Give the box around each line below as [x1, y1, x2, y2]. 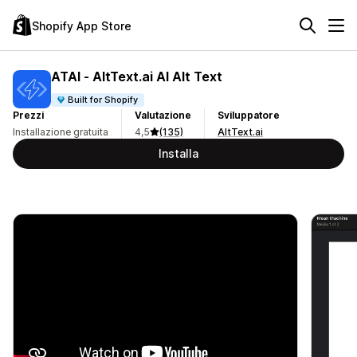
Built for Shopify [68, 93, 139, 105]
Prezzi [13, 109, 44, 121]
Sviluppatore [218, 109, 280, 121]
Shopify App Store [32, 18, 131, 33]
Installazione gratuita [13, 126, 108, 138]
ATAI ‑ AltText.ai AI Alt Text [51, 68, 222, 84]
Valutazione [135, 109, 191, 121]
